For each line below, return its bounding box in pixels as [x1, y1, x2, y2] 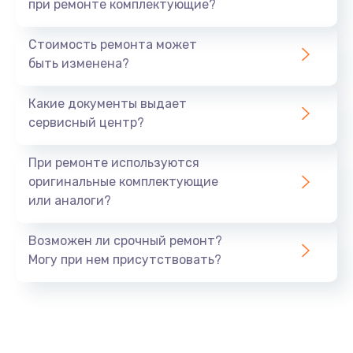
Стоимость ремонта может [28, 36, 197, 52]
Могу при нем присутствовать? [28, 251, 221, 267]
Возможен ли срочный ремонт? [28, 232, 222, 248]
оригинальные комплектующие [28, 173, 218, 189]
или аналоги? [28, 192, 111, 208]
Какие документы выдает [28, 95, 187, 111]
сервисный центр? [28, 114, 144, 130]
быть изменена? [28, 55, 129, 71]
